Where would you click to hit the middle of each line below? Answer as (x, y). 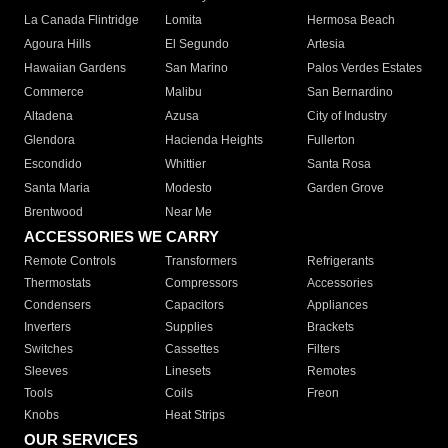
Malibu (184, 92)
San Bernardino (349, 92)
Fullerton (330, 140)
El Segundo (197, 44)
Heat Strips (195, 415)
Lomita (184, 20)
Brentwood (53, 212)
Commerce (54, 92)
